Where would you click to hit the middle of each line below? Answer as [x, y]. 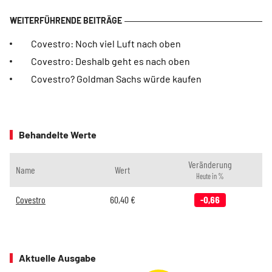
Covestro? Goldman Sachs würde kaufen [116, 79]
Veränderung [210, 164]
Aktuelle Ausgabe [57, 258]
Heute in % [210, 176]
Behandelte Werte [58, 134]
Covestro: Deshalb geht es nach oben [110, 61]
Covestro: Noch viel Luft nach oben [106, 43]
